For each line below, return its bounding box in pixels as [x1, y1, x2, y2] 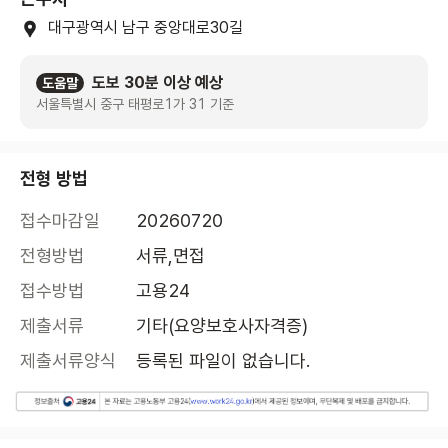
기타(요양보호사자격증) [136, 315, 308, 337]
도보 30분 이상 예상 [92, 73, 223, 93]
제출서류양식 [20, 350, 116, 372]
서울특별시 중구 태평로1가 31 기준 [36, 96, 234, 113]
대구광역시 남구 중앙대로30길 [48, 18, 243, 38]
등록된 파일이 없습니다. [136, 350, 310, 372]
